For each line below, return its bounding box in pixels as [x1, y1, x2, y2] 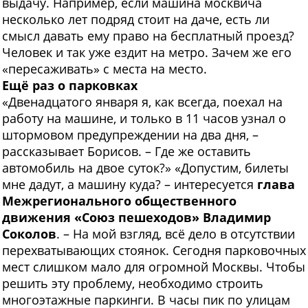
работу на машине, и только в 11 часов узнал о [2, 110, 286, 127]
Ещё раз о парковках [2, 77, 137, 94]
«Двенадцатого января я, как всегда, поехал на [2, 93, 283, 111]
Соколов [2, 225, 56, 243]
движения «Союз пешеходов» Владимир [2, 209, 271, 226]
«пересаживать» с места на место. [2, 60, 207, 78]
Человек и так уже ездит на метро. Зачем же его [2, 44, 291, 61]
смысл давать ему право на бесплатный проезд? [2, 27, 294, 45]
